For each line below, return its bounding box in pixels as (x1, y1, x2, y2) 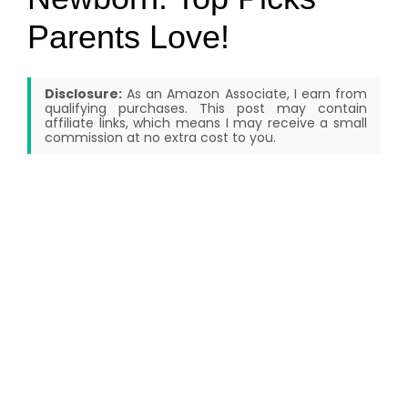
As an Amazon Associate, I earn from (122, 85, 367, 104)
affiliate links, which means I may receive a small (45, 114, 367, 133)
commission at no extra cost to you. (45, 128, 276, 148)
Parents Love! (27, 18, 229, 56)
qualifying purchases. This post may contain (45, 99, 367, 118)
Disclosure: (45, 85, 122, 104)
